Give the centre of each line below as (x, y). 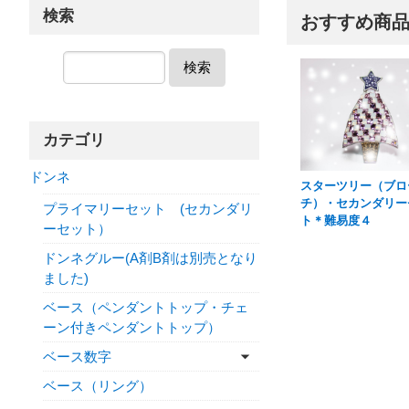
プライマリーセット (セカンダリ (148, 208)
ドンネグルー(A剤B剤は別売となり (150, 257)
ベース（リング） (98, 385)
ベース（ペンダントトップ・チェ (146, 307)
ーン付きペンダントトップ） (132, 327)
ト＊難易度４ (336, 221)
